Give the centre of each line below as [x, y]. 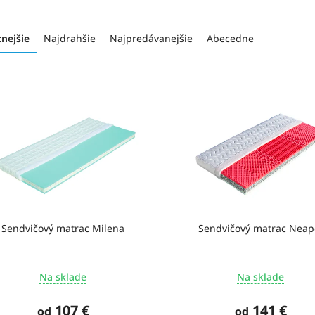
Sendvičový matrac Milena [63, 228]
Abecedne [230, 39]
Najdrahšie [70, 39]
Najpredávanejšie [151, 39]
